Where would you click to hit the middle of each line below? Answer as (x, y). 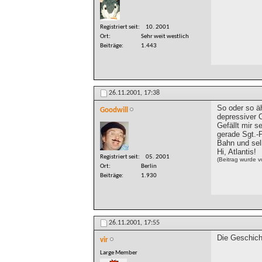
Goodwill (114, 111)
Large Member (119, 253)
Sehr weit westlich (165, 37)
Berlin (149, 166)
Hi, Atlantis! (237, 152)
